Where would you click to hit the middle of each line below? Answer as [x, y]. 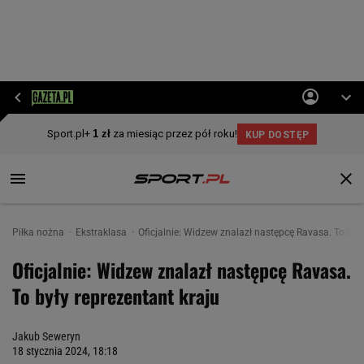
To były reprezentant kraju [116, 296]
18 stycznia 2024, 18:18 [65, 351]
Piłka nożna [39, 232]
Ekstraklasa [102, 232]
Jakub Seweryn [46, 336]
